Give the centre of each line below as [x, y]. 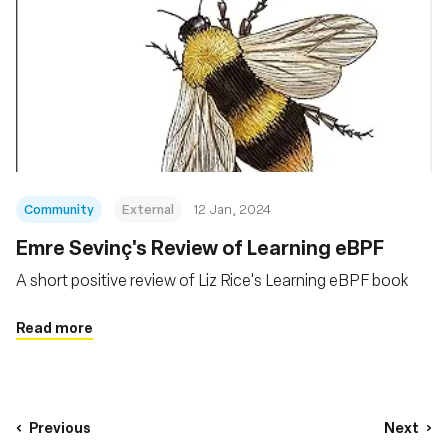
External [148, 208]
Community [59, 208]
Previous [60, 427]
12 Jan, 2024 [232, 208]
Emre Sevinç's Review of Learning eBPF [200, 247]
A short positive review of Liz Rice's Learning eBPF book [212, 279]
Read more [54, 327]
